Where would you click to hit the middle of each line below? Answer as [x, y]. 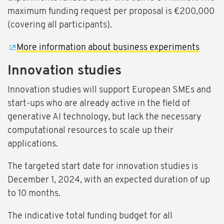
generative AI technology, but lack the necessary [104, 117]
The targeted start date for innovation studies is [103, 167]
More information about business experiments [108, 48]
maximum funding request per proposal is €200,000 [111, 12]
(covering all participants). [60, 25]
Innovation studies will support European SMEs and [109, 90]
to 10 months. [34, 194]
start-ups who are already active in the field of [99, 104]
